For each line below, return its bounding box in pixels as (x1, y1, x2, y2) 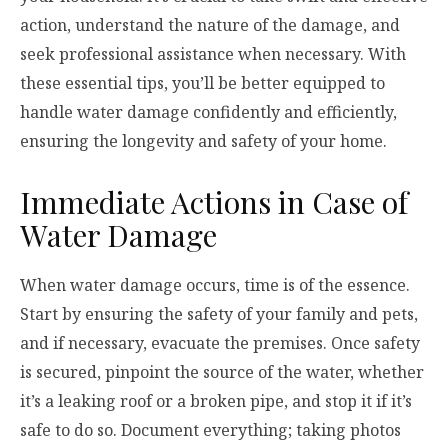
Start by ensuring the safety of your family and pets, (20, 302, 418, 325)
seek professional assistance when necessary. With (20, 43, 406, 66)
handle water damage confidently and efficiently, (20, 101, 397, 124)
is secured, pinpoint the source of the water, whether (20, 360, 424, 383)
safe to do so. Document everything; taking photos (20, 418, 401, 441)
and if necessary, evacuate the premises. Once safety (20, 331, 420, 354)
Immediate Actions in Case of (20, 182, 408, 223)
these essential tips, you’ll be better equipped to (20, 72, 385, 95)
